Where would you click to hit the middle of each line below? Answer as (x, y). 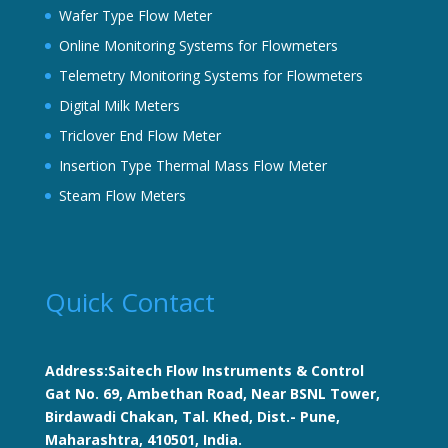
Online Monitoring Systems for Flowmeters (198, 45)
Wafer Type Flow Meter (135, 15)
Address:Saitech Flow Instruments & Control (204, 370)
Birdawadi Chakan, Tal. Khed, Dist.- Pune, (192, 416)
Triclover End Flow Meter (139, 135)
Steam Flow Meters (122, 195)
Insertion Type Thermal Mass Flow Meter (192, 165)
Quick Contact (129, 301)
